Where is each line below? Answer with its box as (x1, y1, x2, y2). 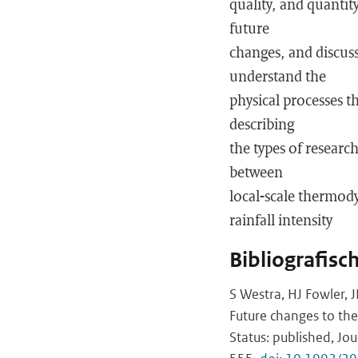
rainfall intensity (229, 210, 332, 229)
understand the (229, 66, 326, 86)
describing (229, 114, 294, 133)
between (229, 162, 283, 181)
